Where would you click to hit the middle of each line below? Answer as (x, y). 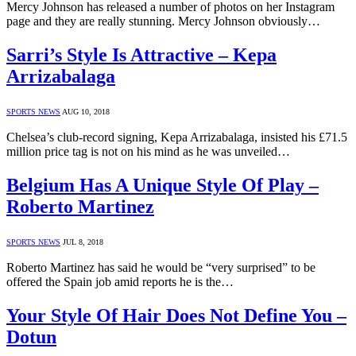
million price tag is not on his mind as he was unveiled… (148, 152)
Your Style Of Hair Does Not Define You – (176, 315)
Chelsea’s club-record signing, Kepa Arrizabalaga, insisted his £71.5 (177, 137)
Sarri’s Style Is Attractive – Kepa (141, 55)
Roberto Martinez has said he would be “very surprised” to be (161, 267)
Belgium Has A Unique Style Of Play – (163, 186)
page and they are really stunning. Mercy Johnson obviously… (163, 21)
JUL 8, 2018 (83, 242)
